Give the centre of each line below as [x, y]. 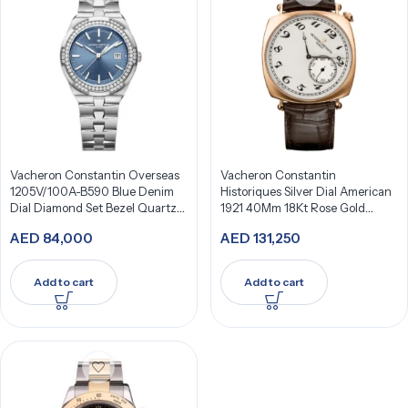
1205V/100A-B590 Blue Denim [92, 191]
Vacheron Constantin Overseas [95, 175]
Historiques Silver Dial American [306, 191]
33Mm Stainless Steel [66, 224]
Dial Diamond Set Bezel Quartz [93, 208]
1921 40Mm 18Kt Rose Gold [292, 208]
